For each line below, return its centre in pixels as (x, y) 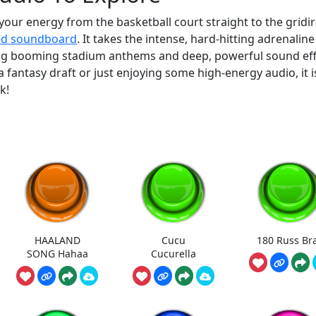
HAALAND (57, 240)
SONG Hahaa (57, 253)
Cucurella (174, 253)
